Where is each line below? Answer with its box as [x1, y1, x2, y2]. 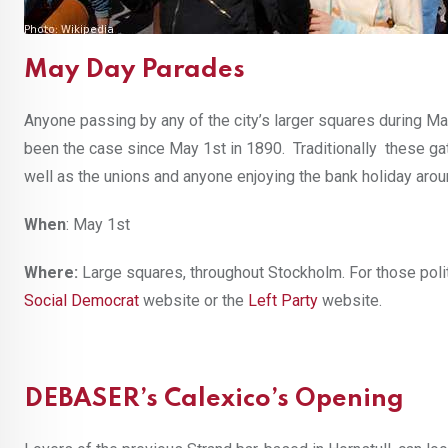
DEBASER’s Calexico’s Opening [24, 387, 404, 413]
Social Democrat [24, 291, 139, 311]
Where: [24, 263, 78, 283]
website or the [143, 291, 248, 311]
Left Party [248, 291, 318, 311]
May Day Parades [24, 58, 245, 84]
